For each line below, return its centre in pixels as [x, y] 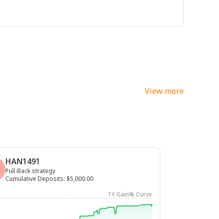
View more [164, 91]
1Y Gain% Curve [130, 194]
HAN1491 [23, 161]
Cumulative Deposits [34, 179]
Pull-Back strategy [30, 171]
